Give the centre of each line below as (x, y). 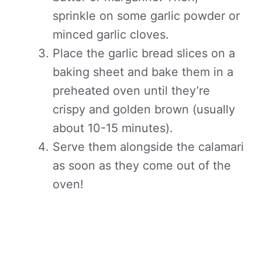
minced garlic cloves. (111, 35)
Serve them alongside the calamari (148, 147)
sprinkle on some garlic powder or (146, 16)
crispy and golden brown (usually (144, 109)
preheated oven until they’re (131, 91)
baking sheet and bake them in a (143, 72)
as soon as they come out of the (142, 166)
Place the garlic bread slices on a (144, 53)
